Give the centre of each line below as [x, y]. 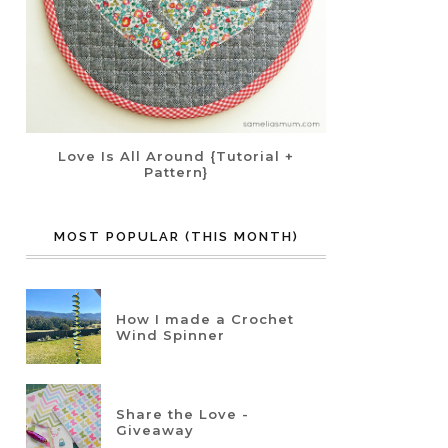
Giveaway [155, 429]
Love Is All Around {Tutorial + [176, 156]
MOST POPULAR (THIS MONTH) [176, 236]
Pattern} [176, 172]
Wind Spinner [170, 334]
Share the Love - [182, 413]
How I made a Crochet [205, 318]
